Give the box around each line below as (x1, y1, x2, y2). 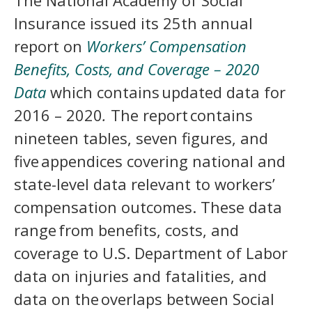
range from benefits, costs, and (14, 219, 239, 241)
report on (14, 36, 86, 57)
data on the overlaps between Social (14, 288, 274, 310)
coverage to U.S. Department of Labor (14, 242, 288, 264)
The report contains (107, 104, 253, 126)
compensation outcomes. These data (14, 196, 282, 218)
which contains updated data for (46, 81, 286, 103)
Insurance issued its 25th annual (14, 13, 253, 34)
